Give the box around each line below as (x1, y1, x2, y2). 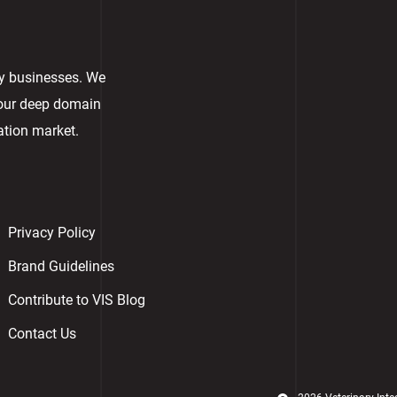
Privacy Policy (8, 223, 97, 241)
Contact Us (8, 324, 77, 342)
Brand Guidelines (8, 257, 115, 275)
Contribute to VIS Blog (8, 291, 146, 308)
